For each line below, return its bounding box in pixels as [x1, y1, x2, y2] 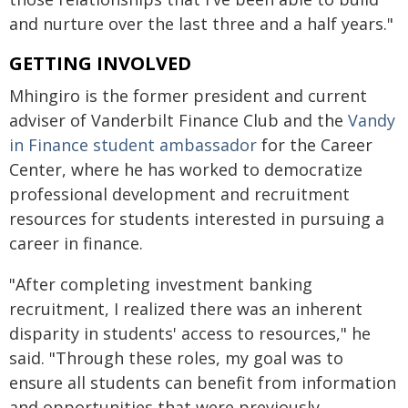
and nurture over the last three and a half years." [9, 13, 393, 35]
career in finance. [9, 232, 143, 254]
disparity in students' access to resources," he [9, 322, 371, 344]
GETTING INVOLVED [9, 51, 191, 76]
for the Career [257, 134, 372, 156]
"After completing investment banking [9, 273, 312, 295]
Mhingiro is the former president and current [9, 85, 367, 107]
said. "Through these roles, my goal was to [9, 347, 343, 369]
